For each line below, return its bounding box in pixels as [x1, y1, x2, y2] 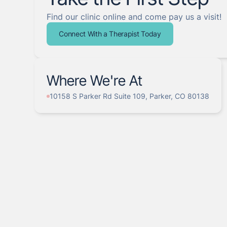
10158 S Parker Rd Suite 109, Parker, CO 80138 [50, 92, 210, 100]
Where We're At [47, 72, 143, 89]
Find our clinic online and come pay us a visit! [47, 12, 222, 22]
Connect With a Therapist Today [59, 29, 161, 38]
